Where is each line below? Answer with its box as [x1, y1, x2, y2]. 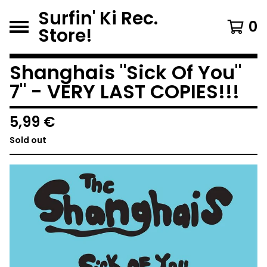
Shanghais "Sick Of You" [10, 59, 241, 86]
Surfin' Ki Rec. [38, 6, 158, 30]
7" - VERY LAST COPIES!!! [10, 78, 240, 105]
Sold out [10, 134, 46, 146]
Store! [38, 23, 92, 48]
